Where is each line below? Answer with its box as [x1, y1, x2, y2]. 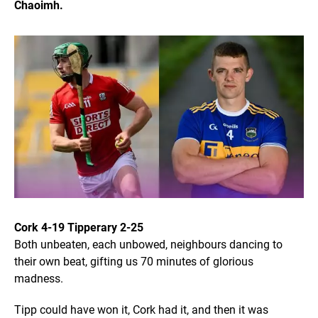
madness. [14, 272, 63, 286]
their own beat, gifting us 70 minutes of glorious [14, 255, 253, 269]
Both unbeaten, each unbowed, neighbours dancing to [14, 238, 283, 252]
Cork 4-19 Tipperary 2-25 [14, 221, 143, 235]
